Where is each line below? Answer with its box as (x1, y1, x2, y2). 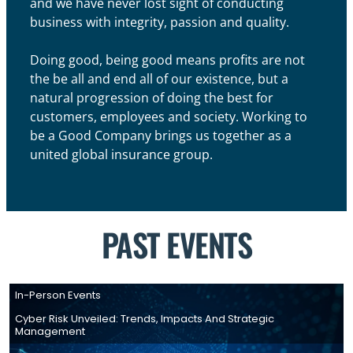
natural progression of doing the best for (30, 89, 273, 106)
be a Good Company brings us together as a (30, 127, 292, 144)
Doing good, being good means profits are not (30, 51, 305, 69)
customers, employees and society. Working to (30, 108, 307, 125)
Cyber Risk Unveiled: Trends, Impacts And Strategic (15, 310, 275, 326)
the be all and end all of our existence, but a (30, 70, 288, 87)
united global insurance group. (30, 146, 213, 163)
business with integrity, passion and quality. (30, 13, 289, 31)
